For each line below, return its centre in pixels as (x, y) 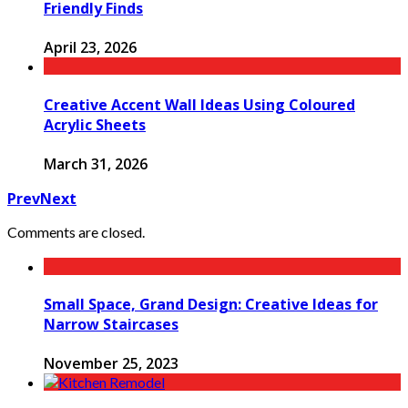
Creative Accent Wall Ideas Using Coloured (199, 104)
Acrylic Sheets (95, 124)
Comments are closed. (76, 231)
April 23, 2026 (90, 48)
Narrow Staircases (111, 324)
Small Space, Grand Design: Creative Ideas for (211, 304)
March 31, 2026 (96, 163)
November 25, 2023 (111, 364)
